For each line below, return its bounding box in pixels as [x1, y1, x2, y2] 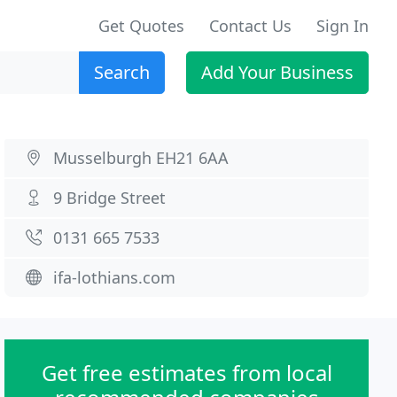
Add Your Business [201, 60, 354, 84]
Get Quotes [98, 15, 184, 36]
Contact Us [209, 15, 292, 36]
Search [94, 60, 150, 84]
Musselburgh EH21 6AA [53, 147, 230, 168]
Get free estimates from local [41, 358, 332, 387]
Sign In [316, 15, 369, 36]
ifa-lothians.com [53, 267, 176, 288]
